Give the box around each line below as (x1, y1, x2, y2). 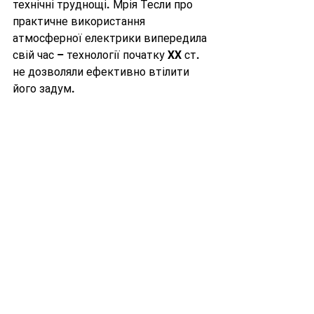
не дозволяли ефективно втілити (13, 65, 192, 79)
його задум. (13, 82, 75, 96)
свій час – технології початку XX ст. (13, 48, 203, 62)
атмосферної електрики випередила (13, 32, 210, 46)
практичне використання (13, 15, 148, 29)
